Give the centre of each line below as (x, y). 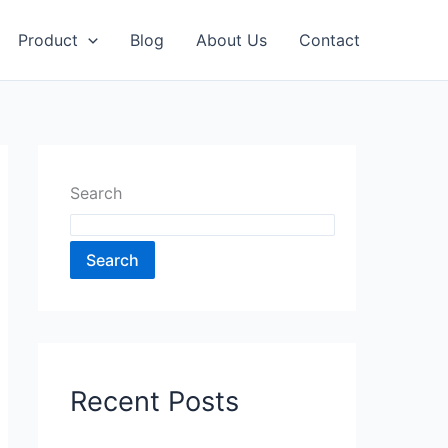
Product (48, 40)
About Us (231, 40)
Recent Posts (154, 402)
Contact (329, 40)
